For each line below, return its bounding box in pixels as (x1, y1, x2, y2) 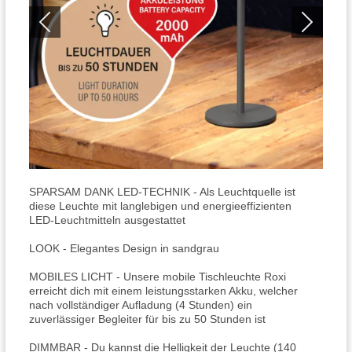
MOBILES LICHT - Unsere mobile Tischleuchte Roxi (29, 270, 286, 283)
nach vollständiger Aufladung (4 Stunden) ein (29, 299, 252, 311)
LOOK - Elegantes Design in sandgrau (29, 242, 219, 255)
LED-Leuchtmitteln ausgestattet (29, 214, 185, 226)
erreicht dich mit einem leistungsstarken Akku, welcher (29, 284, 298, 297)
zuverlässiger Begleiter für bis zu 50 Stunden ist (29, 313, 266, 325)
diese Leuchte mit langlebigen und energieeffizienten (29, 200, 291, 212)
